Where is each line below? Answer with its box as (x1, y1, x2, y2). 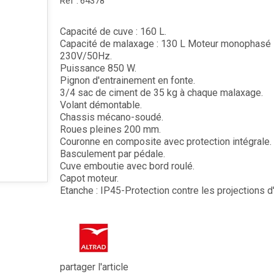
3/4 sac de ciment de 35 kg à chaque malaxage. (59, 87, 263, 98)
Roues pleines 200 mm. (59, 124, 161, 135)
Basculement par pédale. (59, 148, 165, 160)
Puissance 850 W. (59, 62, 136, 74)
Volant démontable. (59, 99, 142, 111)
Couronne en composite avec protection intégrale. (59, 136, 272, 147)
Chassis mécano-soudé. (59, 111, 163, 123)
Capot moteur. (59, 172, 119, 184)
